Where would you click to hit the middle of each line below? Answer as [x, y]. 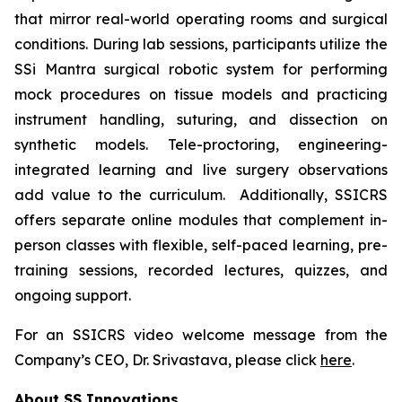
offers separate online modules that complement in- [201, 220]
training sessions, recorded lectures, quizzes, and [201, 270]
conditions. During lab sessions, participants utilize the [201, 44]
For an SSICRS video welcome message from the [201, 335]
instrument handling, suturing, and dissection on [201, 119]
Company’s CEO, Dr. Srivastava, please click [167, 360]
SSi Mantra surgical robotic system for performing [201, 69]
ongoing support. [76, 295]
